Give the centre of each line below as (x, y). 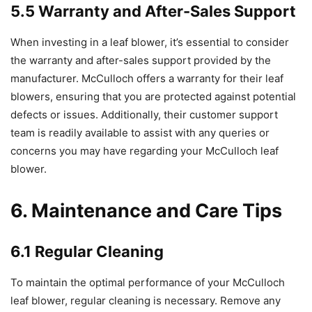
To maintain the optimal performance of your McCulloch (148, 282)
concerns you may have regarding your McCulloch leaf (145, 150)
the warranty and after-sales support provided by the (141, 60)
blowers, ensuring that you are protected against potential (153, 96)
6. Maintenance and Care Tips (146, 210)
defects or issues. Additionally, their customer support (144, 114)
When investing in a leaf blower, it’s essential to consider (150, 42)
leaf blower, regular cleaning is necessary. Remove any (146, 300)
